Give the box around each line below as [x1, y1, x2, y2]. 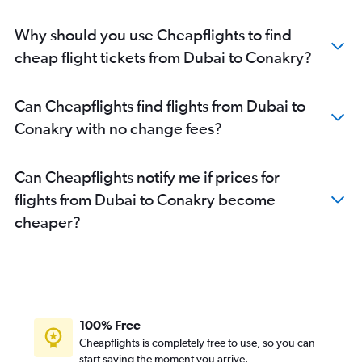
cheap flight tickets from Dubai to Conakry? [15, 48, 312, 67]
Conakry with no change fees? [15, 119, 222, 138]
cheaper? [15, 213, 81, 232]
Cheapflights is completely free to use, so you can [79, 336, 315, 350]
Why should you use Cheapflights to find [15, 25, 292, 44]
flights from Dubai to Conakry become [15, 190, 276, 209]
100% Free [79, 318, 141, 333]
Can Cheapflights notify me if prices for [15, 167, 280, 187]
